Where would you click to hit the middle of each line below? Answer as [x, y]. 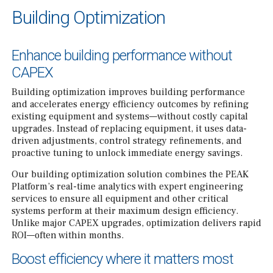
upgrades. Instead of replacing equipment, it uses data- [129, 129]
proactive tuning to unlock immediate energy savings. [127, 153]
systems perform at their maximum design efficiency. [125, 211]
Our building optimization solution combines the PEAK [130, 175]
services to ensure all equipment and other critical [120, 199]
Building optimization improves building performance [128, 92]
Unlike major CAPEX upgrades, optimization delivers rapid [136, 223]
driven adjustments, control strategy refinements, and [127, 141]
